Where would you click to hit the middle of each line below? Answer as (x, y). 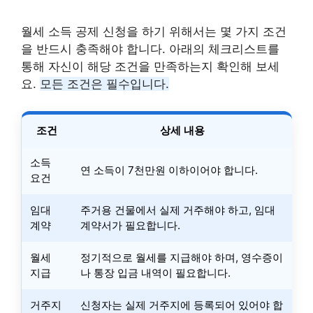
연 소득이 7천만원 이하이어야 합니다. (169, 170)
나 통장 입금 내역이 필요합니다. (155, 272)
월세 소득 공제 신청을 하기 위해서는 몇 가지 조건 (154, 31)
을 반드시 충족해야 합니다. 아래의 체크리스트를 (150, 49)
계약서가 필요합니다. (130, 225)
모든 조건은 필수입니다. (104, 84)
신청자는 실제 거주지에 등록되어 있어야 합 (182, 305)
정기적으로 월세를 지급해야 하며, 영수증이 (182, 257)
